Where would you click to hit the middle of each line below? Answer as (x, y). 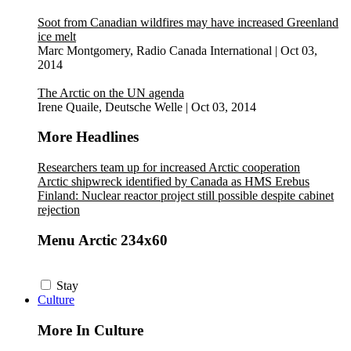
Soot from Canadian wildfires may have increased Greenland (188, 22)
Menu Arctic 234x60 (103, 240)
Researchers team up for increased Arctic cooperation (169, 167)
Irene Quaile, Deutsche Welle (110, 107)
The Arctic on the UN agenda (111, 92)
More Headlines (88, 137)
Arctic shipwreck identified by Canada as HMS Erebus (174, 181)
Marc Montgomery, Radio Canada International (155, 50)
